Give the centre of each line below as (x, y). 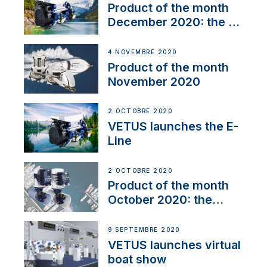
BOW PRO (136, 214)
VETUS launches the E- (173, 127)
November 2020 (154, 81)
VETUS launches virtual (175, 245)
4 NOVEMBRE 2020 (142, 52)
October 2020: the (160, 200)
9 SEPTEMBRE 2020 (144, 229)
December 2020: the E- (174, 22)
